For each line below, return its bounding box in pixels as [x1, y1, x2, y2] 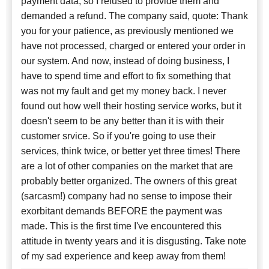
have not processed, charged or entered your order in [21, 40, 246, 51]
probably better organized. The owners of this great [21, 175, 237, 186]
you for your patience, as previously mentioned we [21, 25, 234, 36]
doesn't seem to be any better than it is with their [21, 115, 224, 126]
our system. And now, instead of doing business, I [21, 55, 229, 66]
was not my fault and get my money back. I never [21, 85, 226, 96]
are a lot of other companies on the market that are [21, 160, 233, 171]
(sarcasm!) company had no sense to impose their [21, 190, 232, 201]
